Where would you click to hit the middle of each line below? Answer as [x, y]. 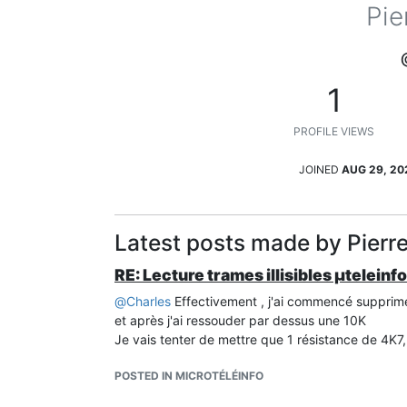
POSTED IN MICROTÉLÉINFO [189, 375]
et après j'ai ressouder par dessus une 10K [240, 320]
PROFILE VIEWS [334, 131]
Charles [149, 301]
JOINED [319, 169]
